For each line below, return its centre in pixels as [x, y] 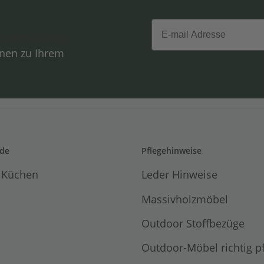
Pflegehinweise [171, 151]
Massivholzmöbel [185, 199]
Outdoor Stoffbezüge [193, 223]
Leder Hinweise [179, 175]
